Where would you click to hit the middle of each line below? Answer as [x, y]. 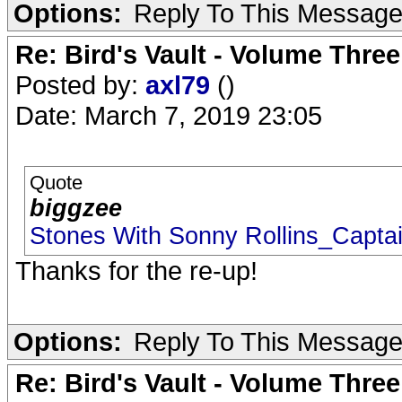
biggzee [76, 208]
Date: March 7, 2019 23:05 [169, 115]
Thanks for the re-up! [136, 271]
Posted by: [80, 85]
